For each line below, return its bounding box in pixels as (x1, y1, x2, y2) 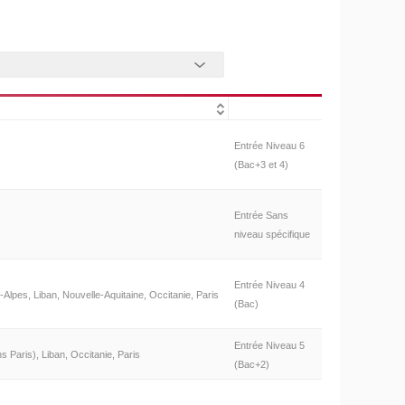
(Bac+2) (233, 359, 269, 371)
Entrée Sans (233, 210, 288, 221)
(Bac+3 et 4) (233, 159, 288, 171)
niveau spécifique (233, 229, 310, 240)
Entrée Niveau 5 (233, 340, 305, 352)
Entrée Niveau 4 (233, 279, 305, 291)
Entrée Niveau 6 (233, 140, 305, 152)
